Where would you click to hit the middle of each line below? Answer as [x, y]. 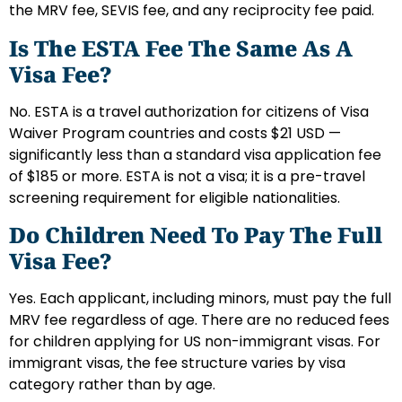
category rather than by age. [112, 385]
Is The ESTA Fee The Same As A [181, 48]
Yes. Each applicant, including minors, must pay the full [200, 298]
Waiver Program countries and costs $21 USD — [175, 133]
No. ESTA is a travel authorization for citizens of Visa [189, 111]
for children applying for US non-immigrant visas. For [195, 341]
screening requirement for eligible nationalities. [175, 197]
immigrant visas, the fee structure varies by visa [177, 363]
